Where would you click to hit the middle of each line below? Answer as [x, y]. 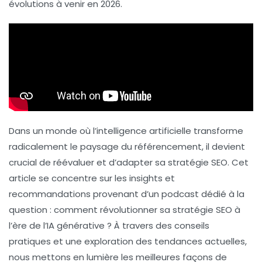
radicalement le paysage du [72, 147]
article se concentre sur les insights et [92, 178]
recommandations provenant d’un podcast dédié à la [127, 194]
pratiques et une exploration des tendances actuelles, [128, 242]
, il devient [223, 147]
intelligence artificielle [144, 131]
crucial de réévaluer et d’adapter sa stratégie [110, 163]
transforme [217, 131]
